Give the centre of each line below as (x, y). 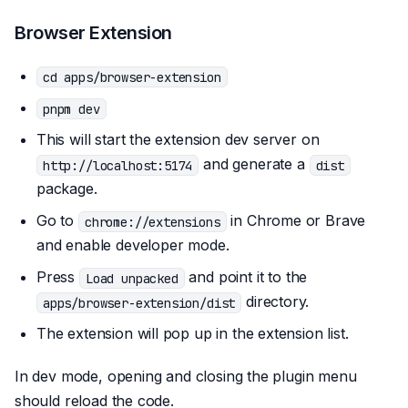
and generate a (254, 164)
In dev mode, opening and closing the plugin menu (186, 377)
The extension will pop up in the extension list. (193, 334)
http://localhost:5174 (118, 165)
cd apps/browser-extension (132, 77)
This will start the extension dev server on (178, 140)
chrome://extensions (152, 222)
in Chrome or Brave (296, 221)
